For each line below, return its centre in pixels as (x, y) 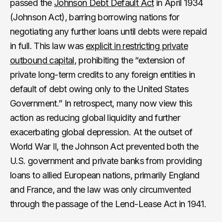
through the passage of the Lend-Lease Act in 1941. (108, 204)
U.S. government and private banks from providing (106, 161)
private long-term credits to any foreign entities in (103, 74)
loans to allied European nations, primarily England (105, 175)
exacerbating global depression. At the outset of (101, 132)
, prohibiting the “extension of (129, 60)
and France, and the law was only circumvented (101, 189)
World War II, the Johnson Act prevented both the (104, 146)
